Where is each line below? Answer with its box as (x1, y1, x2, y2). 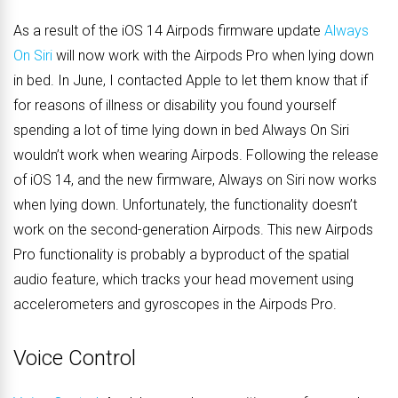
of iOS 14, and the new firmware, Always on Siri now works (13, 171, 377, 189)
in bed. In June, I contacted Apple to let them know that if (13, 72, 368, 90)
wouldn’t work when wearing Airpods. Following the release (13, 147, 378, 164)
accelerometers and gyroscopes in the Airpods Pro (13, 296, 333, 314)
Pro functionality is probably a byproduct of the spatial (13, 246, 349, 264)
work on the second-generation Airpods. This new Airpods (13, 221, 373, 239)
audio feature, (13, 271, 102, 289)
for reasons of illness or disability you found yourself (13, 97, 336, 115)
